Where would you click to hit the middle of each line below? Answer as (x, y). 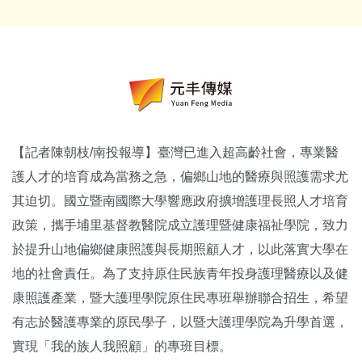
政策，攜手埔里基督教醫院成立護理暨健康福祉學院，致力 (180, 225)
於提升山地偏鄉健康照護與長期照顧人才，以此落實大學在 (180, 249)
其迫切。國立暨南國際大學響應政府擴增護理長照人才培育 (180, 201)
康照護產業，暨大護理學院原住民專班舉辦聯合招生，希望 (180, 298)
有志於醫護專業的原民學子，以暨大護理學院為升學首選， (180, 322)
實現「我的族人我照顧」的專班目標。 (122, 346)
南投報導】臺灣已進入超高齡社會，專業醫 (216, 152)
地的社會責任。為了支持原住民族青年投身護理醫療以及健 (180, 274)
